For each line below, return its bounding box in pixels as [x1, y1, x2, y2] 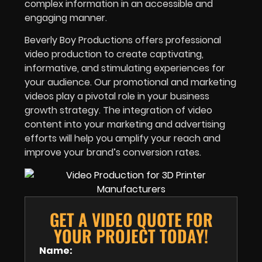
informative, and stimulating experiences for [25, 61, 225, 75]
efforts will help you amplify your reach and [25, 132, 220, 146]
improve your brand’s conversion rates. [25, 146, 201, 160]
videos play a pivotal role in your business [25, 89, 209, 104]
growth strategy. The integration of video [25, 104, 212, 118]
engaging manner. [25, 11, 107, 25]
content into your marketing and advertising [25, 118, 225, 132]
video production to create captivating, [25, 47, 204, 61]
